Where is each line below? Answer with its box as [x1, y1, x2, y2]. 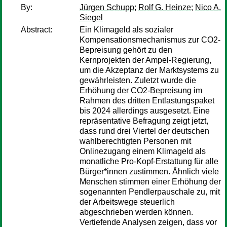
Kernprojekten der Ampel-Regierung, [80, 56, 211, 64]
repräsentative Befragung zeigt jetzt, [80, 117, 208, 125]
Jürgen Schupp [80, 3, 134, 12]
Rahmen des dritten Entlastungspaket [80, 96, 214, 105]
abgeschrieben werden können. [80, 208, 193, 216]
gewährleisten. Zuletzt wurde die [80, 76, 196, 85]
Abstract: [21, 25, 52, 34]
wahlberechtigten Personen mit [80, 137, 191, 145]
